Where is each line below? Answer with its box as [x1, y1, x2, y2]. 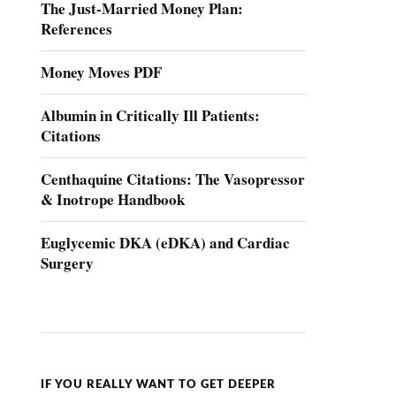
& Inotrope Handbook [41, 188, 186, 211]
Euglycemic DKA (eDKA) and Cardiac [41, 232, 291, 255]
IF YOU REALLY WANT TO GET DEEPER [41, 377, 277, 391]
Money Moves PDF [41, 61, 163, 84]
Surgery [41, 252, 95, 275]
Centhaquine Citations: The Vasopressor [41, 168, 306, 191]
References [41, 18, 113, 41]
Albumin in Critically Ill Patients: [41, 104, 261, 127]
